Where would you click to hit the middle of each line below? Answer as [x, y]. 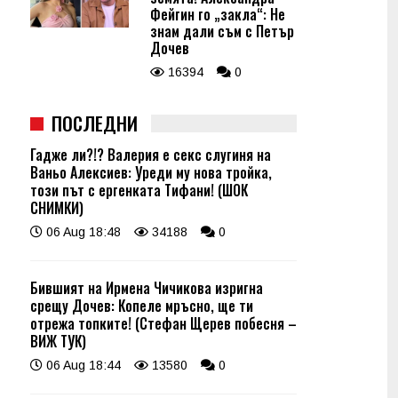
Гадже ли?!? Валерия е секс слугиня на [151, 155]
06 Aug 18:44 [82, 365]
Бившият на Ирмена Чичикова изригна [147, 288]
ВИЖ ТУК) [58, 341]
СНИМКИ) [57, 208]
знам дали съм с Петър [222, 31]
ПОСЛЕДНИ [95, 123]
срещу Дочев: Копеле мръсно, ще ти [142, 306]
